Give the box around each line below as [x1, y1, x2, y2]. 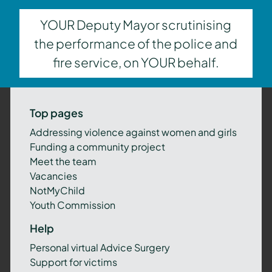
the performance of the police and [34, 35, 238, 52]
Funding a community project [29, 140, 165, 154]
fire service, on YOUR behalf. [52, 54, 219, 71]
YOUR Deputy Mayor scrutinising [40, 16, 232, 33]
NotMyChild [29, 184, 85, 197]
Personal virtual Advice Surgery [29, 241, 170, 254]
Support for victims [29, 256, 117, 269]
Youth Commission [29, 199, 115, 212]
